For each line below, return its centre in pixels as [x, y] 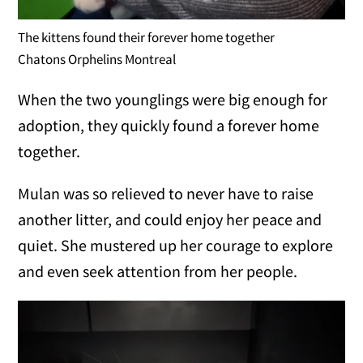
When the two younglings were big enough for [173, 100]
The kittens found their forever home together [147, 38]
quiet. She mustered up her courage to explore [176, 246]
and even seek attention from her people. [158, 271]
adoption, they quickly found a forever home [169, 126]
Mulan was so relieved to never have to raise [166, 194]
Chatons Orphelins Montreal [97, 60]
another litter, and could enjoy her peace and [170, 220]
